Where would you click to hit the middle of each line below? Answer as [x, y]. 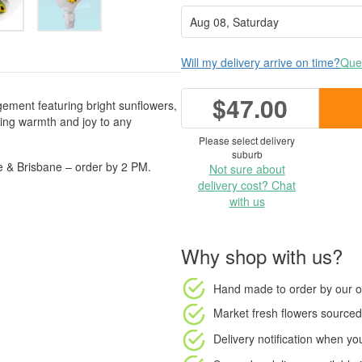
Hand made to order [265, 288]
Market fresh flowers [265, 312]
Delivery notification [263, 338]
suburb [247, 154]
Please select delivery [247, 140]
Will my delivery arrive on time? [261, 62]
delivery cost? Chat [247, 185]
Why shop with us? [262, 256]
